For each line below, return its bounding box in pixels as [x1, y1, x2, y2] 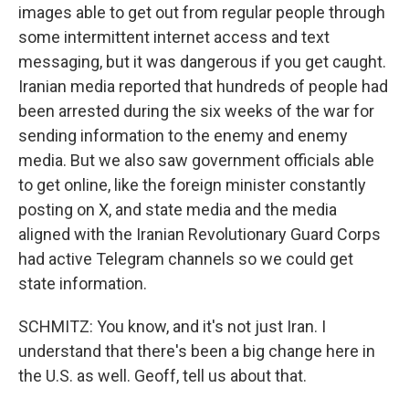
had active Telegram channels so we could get [18, 249, 353, 268]
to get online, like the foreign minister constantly [18, 175, 366, 194]
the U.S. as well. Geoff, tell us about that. [18, 366, 307, 385]
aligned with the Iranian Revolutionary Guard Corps [18, 225, 381, 244]
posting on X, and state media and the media [18, 200, 337, 219]
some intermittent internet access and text [18, 27, 330, 47]
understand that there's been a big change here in [18, 341, 375, 361]
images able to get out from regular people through [18, 3, 385, 22]
